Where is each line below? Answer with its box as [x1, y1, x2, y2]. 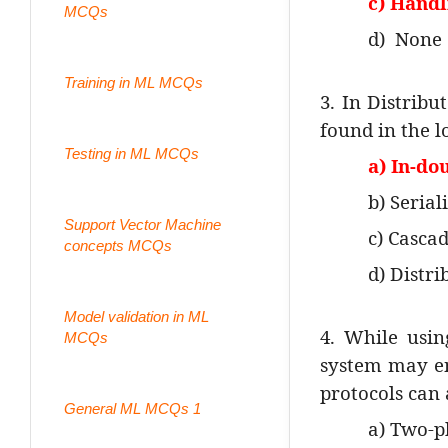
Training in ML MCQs [64, 73, 203, 91]
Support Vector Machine [64, 215, 221, 233]
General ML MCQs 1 [64, 399, 201, 417]
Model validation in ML [64, 307, 209, 325]
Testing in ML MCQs [64, 144, 199, 162]
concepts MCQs [64, 236, 172, 254]
